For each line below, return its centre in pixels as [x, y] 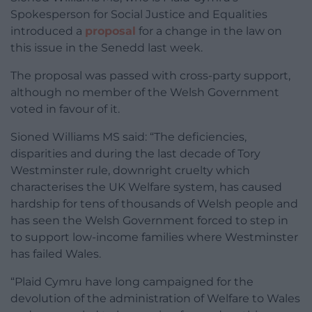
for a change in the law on [209, 31]
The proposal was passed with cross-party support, [150, 76]
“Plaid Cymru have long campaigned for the [132, 282]
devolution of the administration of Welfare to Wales [155, 299]
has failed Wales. [56, 254]
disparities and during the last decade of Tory [135, 154]
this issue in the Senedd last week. [107, 48]
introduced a [48, 31]
